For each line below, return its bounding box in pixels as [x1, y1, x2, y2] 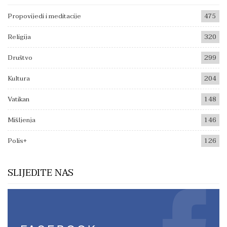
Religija [8, 31, 31, 43]
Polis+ [8, 135, 27, 147]
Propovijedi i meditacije [8, 11, 81, 22]
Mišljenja [8, 115, 35, 126]
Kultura [8, 73, 30, 85]
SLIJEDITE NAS [8, 165, 73, 181]
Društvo [8, 52, 32, 64]
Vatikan [8, 94, 29, 105]
